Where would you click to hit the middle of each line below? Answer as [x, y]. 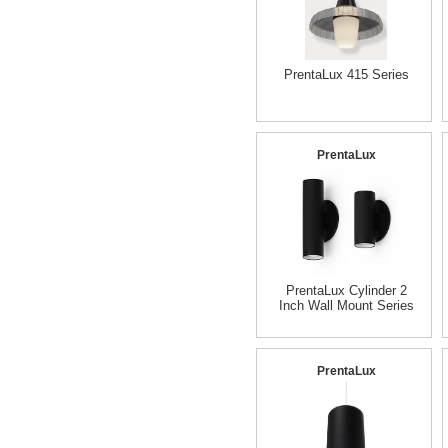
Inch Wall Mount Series [346, 305]
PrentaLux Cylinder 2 [346, 290]
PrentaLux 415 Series [346, 74]
